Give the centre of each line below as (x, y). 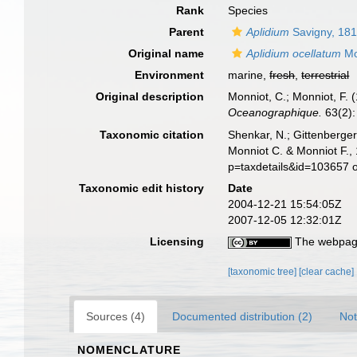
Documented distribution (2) (242, 316)
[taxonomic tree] (264, 271)
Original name (167, 53)
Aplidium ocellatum (294, 53)
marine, (249, 75)
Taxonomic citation (152, 134)
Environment (170, 75)
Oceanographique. (275, 112)
